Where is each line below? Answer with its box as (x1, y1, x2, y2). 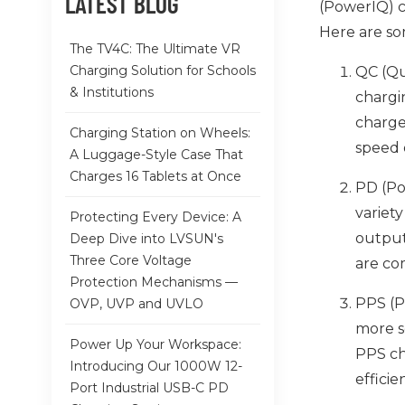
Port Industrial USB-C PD (70, 379, 229, 396)
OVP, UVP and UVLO (70, 295, 203, 312)
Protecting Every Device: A (70, 208, 241, 225)
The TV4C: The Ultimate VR (70, 40, 240, 57)
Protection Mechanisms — (70, 273, 238, 290)
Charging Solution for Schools (70, 61, 256, 79)
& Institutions (70, 83, 154, 100)
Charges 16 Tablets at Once (70, 167, 241, 184)
